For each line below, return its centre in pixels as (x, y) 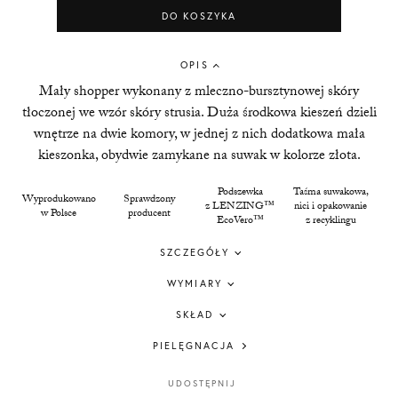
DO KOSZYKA (199, 16)
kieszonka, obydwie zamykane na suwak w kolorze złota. (199, 157)
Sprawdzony (149, 200)
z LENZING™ (240, 207)
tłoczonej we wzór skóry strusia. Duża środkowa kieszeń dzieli (199, 114)
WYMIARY (195, 283)
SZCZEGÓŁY (195, 252)
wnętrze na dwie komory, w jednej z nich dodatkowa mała (199, 135)
